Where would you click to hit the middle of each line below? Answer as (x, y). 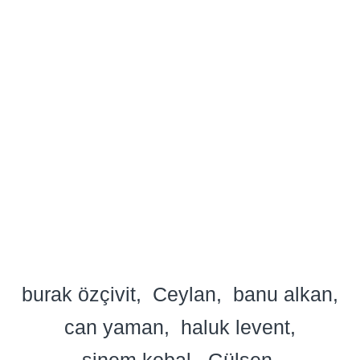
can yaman (114, 327)
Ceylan (184, 294)
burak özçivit (79, 294)
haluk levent (235, 327)
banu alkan (283, 294)
